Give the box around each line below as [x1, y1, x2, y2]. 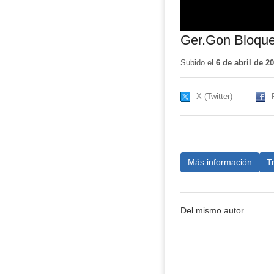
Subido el [180, 57, 216, 67]
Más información [187, 157, 252, 168]
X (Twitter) [196, 91, 232, 101]
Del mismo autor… [180, 206, 253, 216]
